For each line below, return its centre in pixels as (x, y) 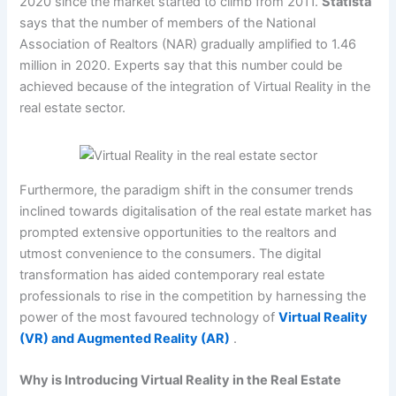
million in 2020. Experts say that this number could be (181, 65)
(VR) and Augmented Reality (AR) (125, 338)
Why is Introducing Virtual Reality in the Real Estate (181, 380)
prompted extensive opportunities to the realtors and (179, 232)
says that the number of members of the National (168, 23)
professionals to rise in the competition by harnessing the (193, 296)
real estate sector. (75, 107)
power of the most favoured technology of (149, 317)
